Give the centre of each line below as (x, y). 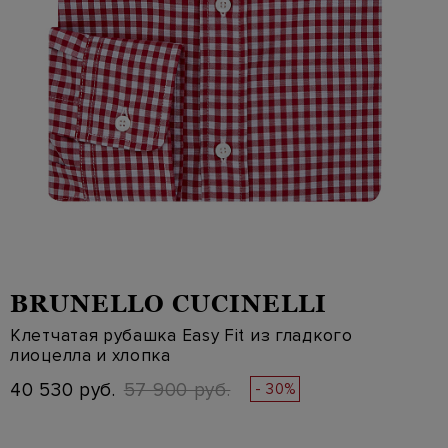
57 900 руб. (177, 390)
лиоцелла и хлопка (90, 355)
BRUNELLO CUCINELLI (168, 303)
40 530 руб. (63, 390)
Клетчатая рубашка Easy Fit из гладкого (181, 335)
